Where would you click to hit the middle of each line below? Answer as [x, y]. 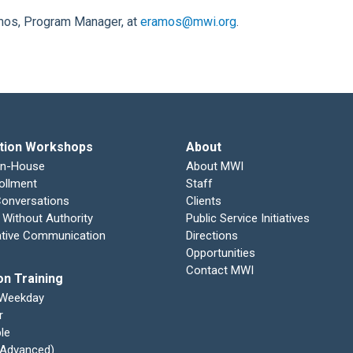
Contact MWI [219, 270]
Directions [212, 236]
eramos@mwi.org [188, 21]
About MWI [214, 166]
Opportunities [220, 253]
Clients [203, 201]
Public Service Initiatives [247, 218]
